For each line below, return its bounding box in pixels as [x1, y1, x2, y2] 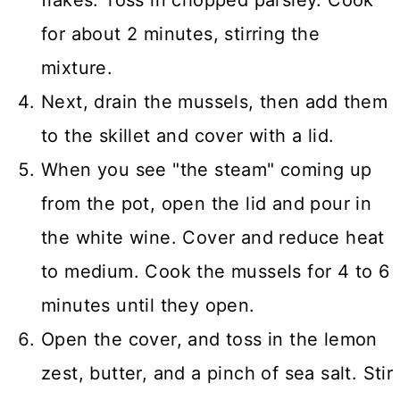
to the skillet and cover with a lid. [41, 124, 335, 146]
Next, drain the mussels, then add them [41, 90, 388, 112]
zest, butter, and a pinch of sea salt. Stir [41, 362, 394, 384]
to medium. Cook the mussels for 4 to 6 [41, 260, 390, 282]
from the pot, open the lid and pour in [41, 192, 372, 214]
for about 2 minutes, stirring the [41, 22, 321, 45]
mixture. [41, 56, 113, 79]
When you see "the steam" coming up [41, 158, 372, 180]
